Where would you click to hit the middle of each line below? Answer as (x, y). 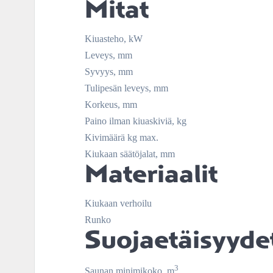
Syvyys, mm (109, 71)
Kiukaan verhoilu (118, 203)
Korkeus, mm (111, 104)
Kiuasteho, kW (114, 38)
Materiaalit (151, 173)
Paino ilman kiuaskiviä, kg (136, 121)
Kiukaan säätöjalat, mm (130, 154)
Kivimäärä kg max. (122, 137)
